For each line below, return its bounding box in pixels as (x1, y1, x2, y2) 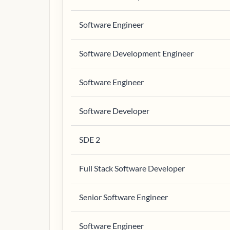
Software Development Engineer (79, 48, 194, 58)
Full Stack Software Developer (79, 163, 185, 173)
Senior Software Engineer (79, 192, 168, 202)
